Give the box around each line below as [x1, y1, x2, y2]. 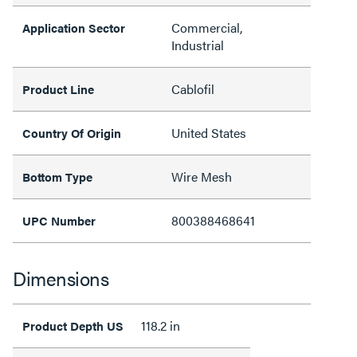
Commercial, [171, 18, 242, 37]
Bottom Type [22, 167, 92, 185]
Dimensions [13, 264, 108, 292]
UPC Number [22, 211, 96, 229]
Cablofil [171, 79, 214, 98]
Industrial [171, 35, 224, 54]
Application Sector [22, 18, 125, 36]
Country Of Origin [22, 124, 121, 141]
